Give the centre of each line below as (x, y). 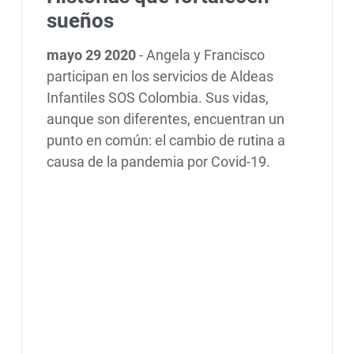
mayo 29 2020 (92, 55)
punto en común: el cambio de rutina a (166, 141)
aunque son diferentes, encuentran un (165, 119)
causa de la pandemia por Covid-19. (158, 162)
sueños (80, 21)
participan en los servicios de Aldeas (160, 77)
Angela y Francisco (205, 55)
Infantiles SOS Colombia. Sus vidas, (157, 98)
